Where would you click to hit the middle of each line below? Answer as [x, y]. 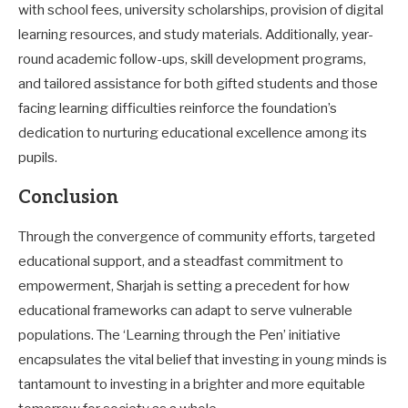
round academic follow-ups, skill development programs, [192, 59]
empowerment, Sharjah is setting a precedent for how [184, 286]
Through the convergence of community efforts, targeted [197, 236]
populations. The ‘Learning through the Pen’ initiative [179, 335]
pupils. [38, 157]
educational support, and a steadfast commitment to [181, 261]
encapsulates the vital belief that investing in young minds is [203, 359]
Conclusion [68, 197]
